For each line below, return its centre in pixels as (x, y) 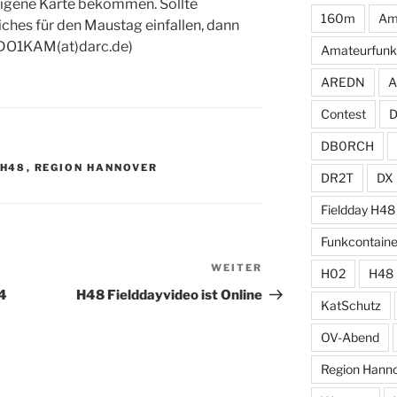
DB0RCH (347, 145)
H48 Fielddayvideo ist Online (170, 296)
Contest (343, 113)
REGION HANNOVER (96, 168)
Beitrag (288, 292)
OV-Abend (350, 337)
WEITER (237, 268)
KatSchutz (350, 305)
